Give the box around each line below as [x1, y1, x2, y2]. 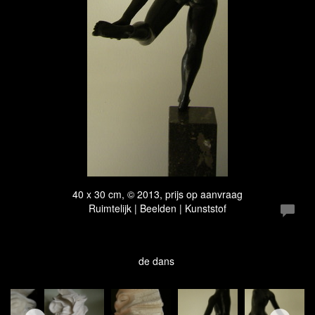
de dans [138, 254, 177, 268]
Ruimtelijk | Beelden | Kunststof [89, 201, 226, 215]
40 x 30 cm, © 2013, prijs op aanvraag [72, 187, 243, 201]
